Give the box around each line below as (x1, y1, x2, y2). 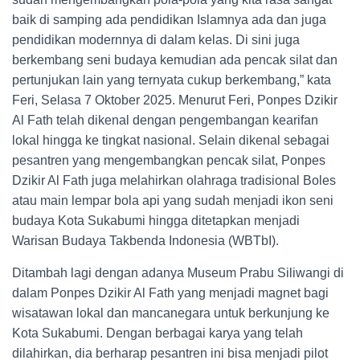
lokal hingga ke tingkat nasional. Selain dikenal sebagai (12, 133, 329, 148)
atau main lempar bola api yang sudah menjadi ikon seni (12, 194, 333, 208)
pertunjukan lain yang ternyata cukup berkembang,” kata (12, 73, 331, 88)
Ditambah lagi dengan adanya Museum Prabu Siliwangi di (12, 266, 344, 280)
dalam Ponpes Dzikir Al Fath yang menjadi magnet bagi (12, 286, 329, 301)
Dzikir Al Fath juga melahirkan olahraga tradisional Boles (12, 174, 336, 188)
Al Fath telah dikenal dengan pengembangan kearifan (12, 113, 318, 128)
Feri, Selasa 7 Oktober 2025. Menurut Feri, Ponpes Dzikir (12, 93, 337, 108)
